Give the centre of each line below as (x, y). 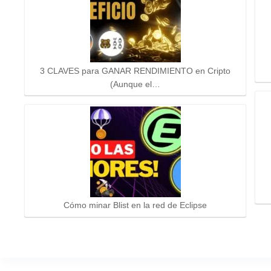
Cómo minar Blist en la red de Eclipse (135, 206)
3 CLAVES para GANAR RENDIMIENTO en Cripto (135, 71)
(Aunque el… (135, 84)
